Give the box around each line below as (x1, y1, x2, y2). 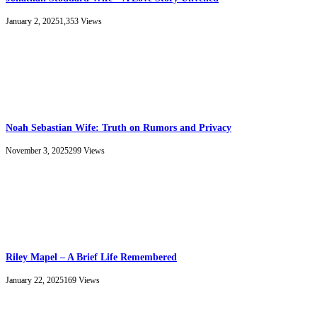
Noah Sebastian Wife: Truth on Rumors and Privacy (6, 122, 231, 134)
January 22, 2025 (6, 275, 64, 286)
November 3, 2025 (6, 146, 69, 156)
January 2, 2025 (6, 16, 59, 27)
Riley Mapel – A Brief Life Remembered (6, 252, 177, 263)
